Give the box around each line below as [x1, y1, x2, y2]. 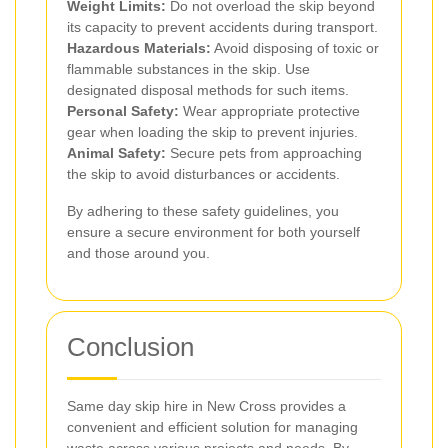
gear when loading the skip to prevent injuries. [67, 123, 358, 140]
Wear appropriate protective [179, 102, 360, 119]
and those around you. [67, 244, 210, 261]
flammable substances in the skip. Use [67, 60, 310, 77]
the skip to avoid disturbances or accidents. [67, 165, 340, 182]
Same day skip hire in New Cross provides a [67, 397, 346, 414]
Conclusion [67, 331, 194, 362]
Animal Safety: [67, 144, 166, 161]
